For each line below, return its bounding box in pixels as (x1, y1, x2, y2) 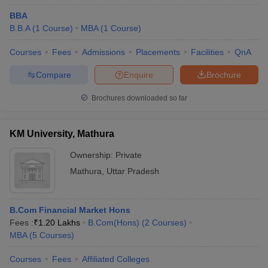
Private (115, 150, 142, 160)
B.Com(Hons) (88, 218, 139, 227)
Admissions (82, 47, 125, 57)
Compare (35, 69, 71, 80)
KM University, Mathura (10, 129, 114, 139)
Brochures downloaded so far (90, 94, 187, 102)
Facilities (191, 47, 224, 57)
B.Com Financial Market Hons (10, 205, 130, 215)
